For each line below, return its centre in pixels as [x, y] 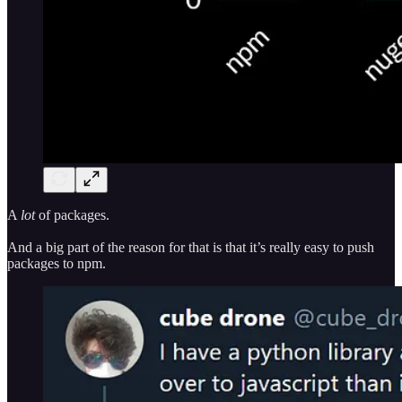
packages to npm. [57, 263]
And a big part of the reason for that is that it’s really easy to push [191, 247]
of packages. [72, 214]
